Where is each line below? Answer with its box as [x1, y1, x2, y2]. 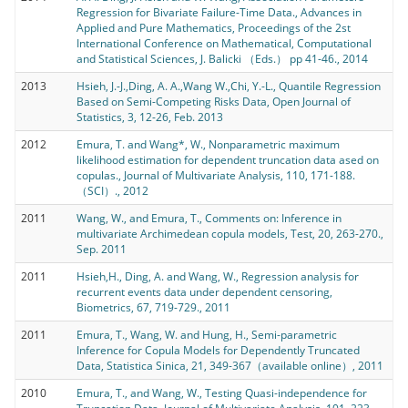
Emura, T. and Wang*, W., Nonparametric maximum [76, 136, 340, 152]
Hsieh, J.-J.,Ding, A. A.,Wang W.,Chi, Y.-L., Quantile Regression [76, 77, 381, 94]
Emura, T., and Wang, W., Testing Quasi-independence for [76, 384, 367, 401]
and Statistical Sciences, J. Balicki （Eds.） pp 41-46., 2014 [76, 50, 368, 66]
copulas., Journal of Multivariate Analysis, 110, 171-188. [76, 167, 355, 183]
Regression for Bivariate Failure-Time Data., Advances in [76, 4, 362, 20]
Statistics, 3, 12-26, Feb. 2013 [76, 108, 223, 125]
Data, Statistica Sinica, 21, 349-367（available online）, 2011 [76, 357, 383, 373]
